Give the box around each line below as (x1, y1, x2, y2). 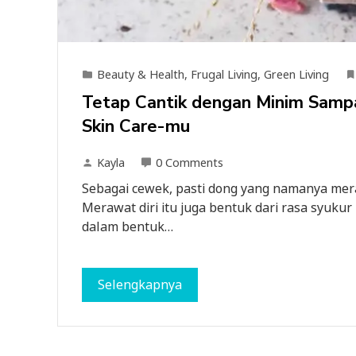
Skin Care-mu (82, 114, 190, 138)
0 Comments (156, 155, 223, 170)
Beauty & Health (97, 67, 184, 82)
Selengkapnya (98, 276, 182, 293)
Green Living (264, 67, 329, 82)
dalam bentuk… (82, 218, 173, 235)
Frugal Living (191, 67, 257, 82)
